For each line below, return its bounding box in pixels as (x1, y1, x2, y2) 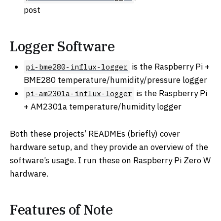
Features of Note (10, 201, 113, 219)
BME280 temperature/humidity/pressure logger (24, 74, 207, 86)
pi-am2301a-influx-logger (26, 89, 132, 99)
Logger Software (10, 37, 115, 55)
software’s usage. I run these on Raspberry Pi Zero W (10, 154, 211, 166)
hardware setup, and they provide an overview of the (10, 141, 208, 152)
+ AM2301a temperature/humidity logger (24, 101, 182, 112)
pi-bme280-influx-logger (26, 62, 128, 72)
